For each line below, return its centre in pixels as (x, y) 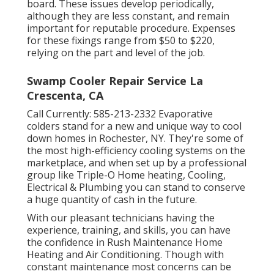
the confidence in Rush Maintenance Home (125, 243)
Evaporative (184, 114)
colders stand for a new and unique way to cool (134, 126)
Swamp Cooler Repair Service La (115, 81)
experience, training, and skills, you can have (129, 230)
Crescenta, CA (65, 96)
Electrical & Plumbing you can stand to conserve (136, 187)
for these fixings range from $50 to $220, (121, 41)
